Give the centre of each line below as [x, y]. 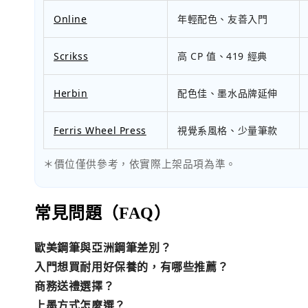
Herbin [71, 93]
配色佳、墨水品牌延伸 [228, 93]
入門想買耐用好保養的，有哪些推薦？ [132, 267]
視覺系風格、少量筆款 [228, 131]
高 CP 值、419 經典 [222, 56]
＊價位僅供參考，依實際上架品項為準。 [140, 164]
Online [70, 19]
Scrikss [71, 56]
